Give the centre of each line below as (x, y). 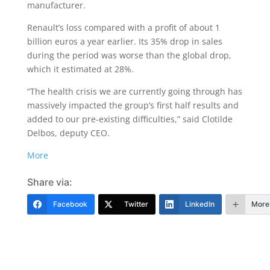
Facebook (70, 204)
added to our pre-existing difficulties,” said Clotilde (130, 119)
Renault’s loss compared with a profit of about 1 (123, 27)
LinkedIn (199, 204)
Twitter (136, 204)
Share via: (49, 182)
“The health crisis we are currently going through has (134, 91)
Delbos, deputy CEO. (68, 133)
